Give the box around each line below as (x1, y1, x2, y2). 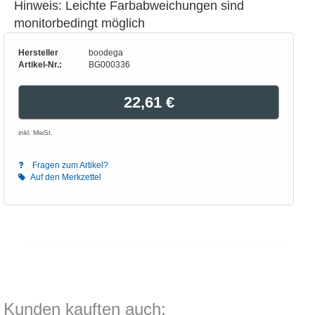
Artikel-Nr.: (18, 60, 62, 70)
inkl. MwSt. (18, 129, 53, 136)
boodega (89, 48, 123, 58)
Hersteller (18, 48, 58, 58)
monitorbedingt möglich (14, 16, 145, 30)
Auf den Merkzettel (29, 172, 101, 182)
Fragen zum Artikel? (30, 160, 108, 170)
